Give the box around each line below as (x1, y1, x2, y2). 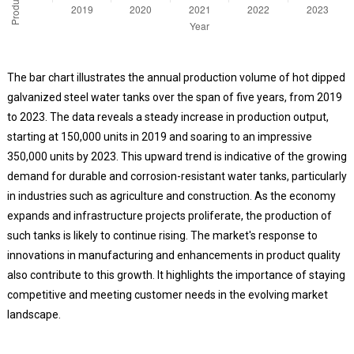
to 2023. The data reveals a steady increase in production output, (6, 110, 329, 123)
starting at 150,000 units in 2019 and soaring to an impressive (6, 130, 312, 143)
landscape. (6, 307, 61, 321)
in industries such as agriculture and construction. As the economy (6, 189, 336, 202)
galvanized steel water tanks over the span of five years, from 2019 (6, 90, 342, 104)
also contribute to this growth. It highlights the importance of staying (6, 268, 345, 281)
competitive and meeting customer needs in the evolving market (6, 288, 328, 301)
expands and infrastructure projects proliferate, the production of (6, 209, 332, 222)
